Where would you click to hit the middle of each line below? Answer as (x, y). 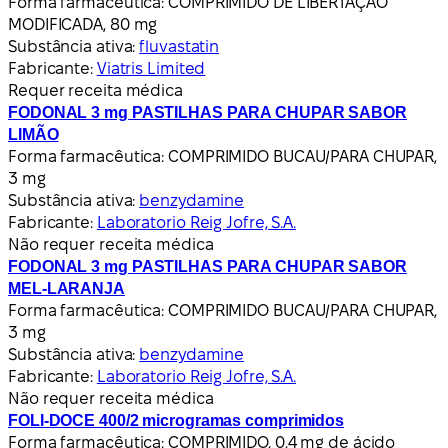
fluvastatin (179, 46)
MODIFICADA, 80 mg (83, 24)
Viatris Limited (151, 68)
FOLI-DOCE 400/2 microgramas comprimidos (176, 420)
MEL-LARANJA (66, 288)
